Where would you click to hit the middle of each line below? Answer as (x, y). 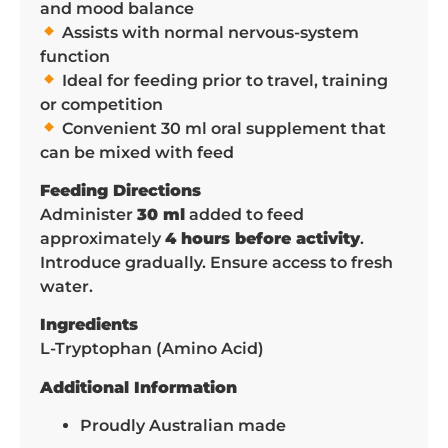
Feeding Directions (120, 190)
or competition (101, 104)
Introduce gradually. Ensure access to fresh (216, 262)
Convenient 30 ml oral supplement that (222, 128)
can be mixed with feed (137, 152)
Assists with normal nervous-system (209, 32)
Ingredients (89, 325)
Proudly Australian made (183, 426)
